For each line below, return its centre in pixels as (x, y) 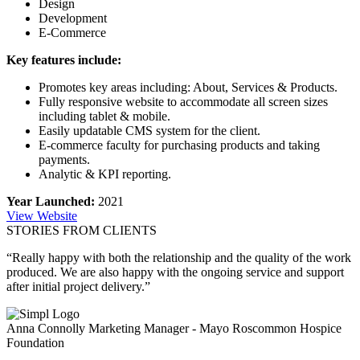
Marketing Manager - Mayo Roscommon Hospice (215, 328)
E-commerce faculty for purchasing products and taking (179, 145)
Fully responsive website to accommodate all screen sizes (183, 101)
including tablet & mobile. (104, 116)
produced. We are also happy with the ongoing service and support (175, 272)
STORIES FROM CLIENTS (82, 230)
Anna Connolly (47, 328)
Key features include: (64, 59)
